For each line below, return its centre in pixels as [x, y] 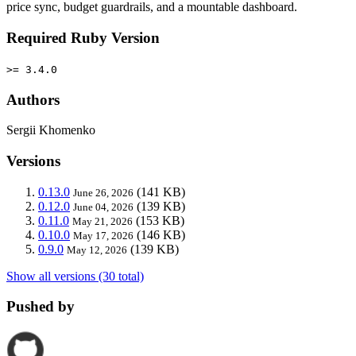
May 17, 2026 [103, 235]
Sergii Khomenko [51, 130]
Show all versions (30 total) [75, 276]
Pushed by [41, 307]
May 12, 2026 [97, 250]
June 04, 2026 [103, 207]
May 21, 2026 [103, 221]
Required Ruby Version [83, 38]
